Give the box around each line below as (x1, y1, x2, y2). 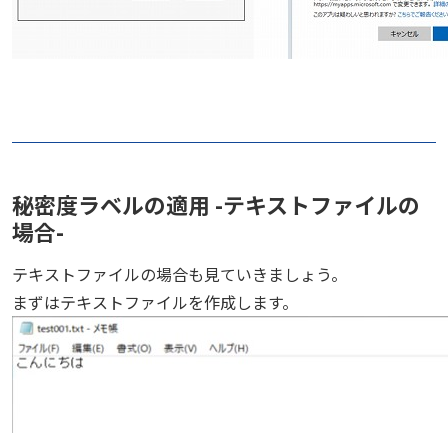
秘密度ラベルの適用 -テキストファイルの (12, 188, 420, 220)
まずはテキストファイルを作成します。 (12, 290, 298, 314)
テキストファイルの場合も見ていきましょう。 (12, 262, 347, 286)
